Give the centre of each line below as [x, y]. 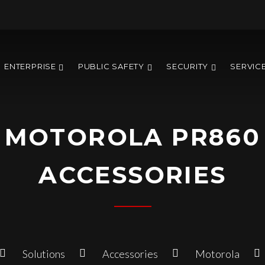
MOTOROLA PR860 [132, 137]
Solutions [43, 253]
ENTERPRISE [30, 66]
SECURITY [188, 66]
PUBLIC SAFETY [111, 66]
